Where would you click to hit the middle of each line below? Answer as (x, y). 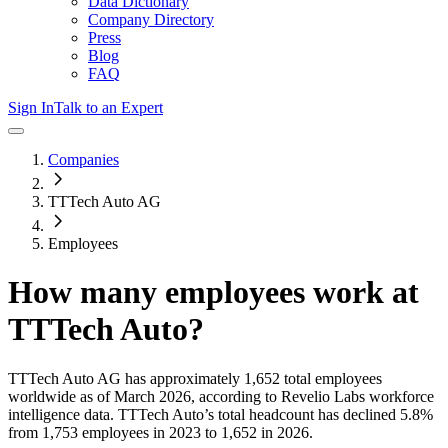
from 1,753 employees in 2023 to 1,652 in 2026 (158, 432)
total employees (331, 378)
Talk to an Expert (108, 107)
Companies (83, 159)
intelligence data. (61, 414)
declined (369, 414)
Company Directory (151, 19)
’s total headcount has (273, 414)
